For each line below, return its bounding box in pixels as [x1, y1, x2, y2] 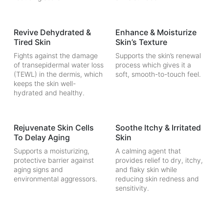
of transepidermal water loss [14, 61, 104, 69]
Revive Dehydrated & [14, 27, 91, 38]
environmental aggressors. [14, 175, 97, 183]
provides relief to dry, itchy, [115, 156, 203, 165]
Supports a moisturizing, [14, 147, 89, 155]
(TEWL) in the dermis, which [14, 70, 103, 79]
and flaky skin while [115, 165, 177, 174]
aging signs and [14, 165, 63, 174]
